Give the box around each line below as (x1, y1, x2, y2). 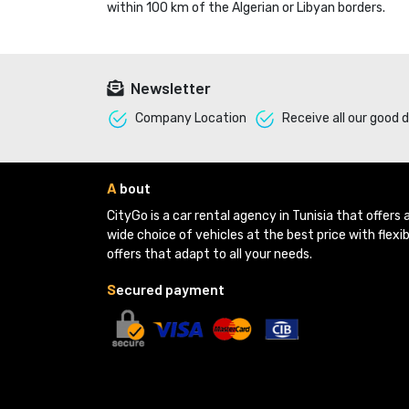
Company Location (132, 110, 246, 127)
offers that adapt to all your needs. (107, 246, 312, 263)
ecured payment (116, 280, 225, 299)
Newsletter (127, 78, 211, 99)
